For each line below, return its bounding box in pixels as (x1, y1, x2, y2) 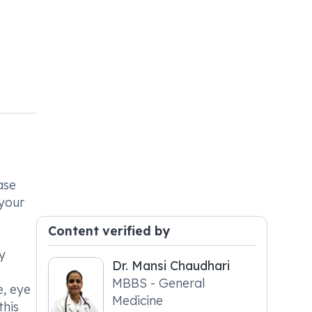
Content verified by (48, 223, 171, 238)
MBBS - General (112, 275, 159, 290)
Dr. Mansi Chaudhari (112, 258, 231, 273)
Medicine (112, 292, 164, 308)
